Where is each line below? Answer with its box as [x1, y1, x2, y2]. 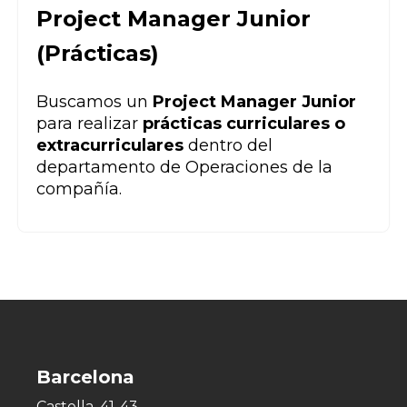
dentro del [188, 135, 273, 156]
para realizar [36, 114, 143, 134]
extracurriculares [36, 135, 188, 156]
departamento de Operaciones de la [36, 157, 333, 178]
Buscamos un [36, 92, 153, 113]
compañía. [36, 179, 122, 200]
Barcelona [36, 366, 134, 389]
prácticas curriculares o [143, 114, 345, 134]
